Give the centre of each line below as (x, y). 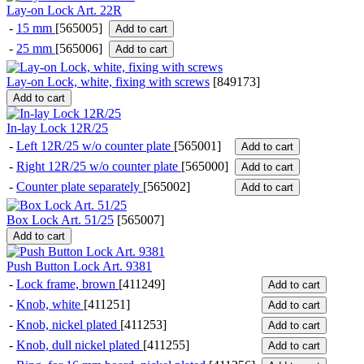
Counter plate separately (80, 187)
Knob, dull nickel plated (80, 345)
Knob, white (50, 305)
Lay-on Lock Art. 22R (64, 11)
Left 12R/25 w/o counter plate (95, 146)
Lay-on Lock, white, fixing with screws (108, 82)
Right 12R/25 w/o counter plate (99, 167)
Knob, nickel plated (68, 325)
